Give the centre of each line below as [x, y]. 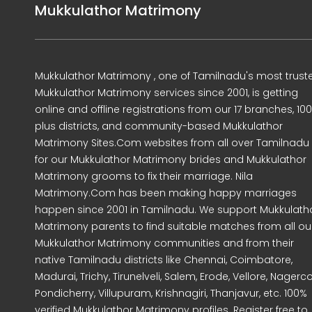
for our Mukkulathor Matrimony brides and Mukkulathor [171, 160]
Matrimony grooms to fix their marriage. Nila [144, 177]
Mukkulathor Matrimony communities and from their [164, 243]
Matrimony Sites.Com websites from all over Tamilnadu [172, 143]
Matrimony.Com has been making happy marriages [166, 193]
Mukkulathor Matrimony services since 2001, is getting [166, 93]
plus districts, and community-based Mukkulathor [159, 126]
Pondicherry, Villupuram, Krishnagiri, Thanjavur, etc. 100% [171, 294]
